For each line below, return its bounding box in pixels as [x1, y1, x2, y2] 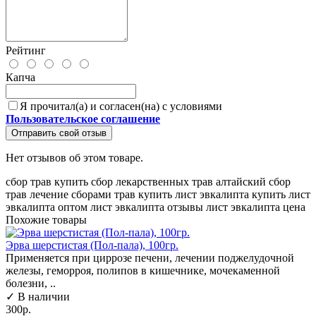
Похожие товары [6, 213, 87, 226]
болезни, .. [6, 276, 56, 289]
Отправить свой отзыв [11, 127, 107, 138]
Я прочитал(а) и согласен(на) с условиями [20, 99, 222, 112]
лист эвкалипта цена [206, 200, 305, 213]
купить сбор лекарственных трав [54, 175, 213, 188]
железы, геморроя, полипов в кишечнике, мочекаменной [6, 264, 280, 276]
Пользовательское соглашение [6, 112, 160, 125]
